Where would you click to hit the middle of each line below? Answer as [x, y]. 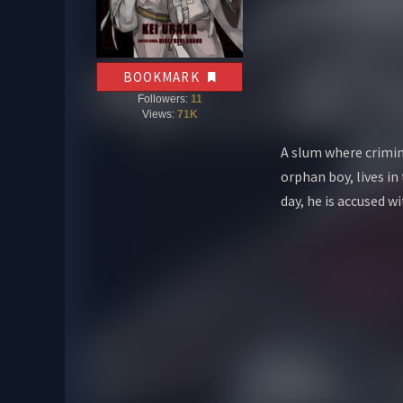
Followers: [164, 99]
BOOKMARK [163, 76]
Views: [159, 114]
